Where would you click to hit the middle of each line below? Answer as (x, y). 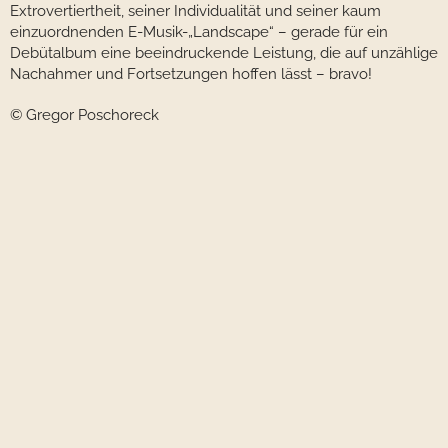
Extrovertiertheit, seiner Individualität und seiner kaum (195, 11)
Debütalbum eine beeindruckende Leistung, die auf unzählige (224, 53)
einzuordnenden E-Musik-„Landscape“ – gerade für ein (199, 32)
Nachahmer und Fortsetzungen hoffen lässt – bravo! (191, 74)
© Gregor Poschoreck (84, 115)
